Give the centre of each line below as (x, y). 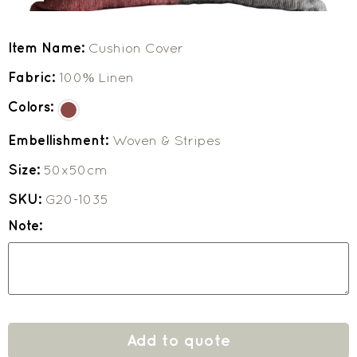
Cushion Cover (136, 47)
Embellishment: (60, 140)
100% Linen (96, 77)
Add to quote (178, 340)
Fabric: (33, 77)
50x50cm (76, 169)
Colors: (33, 106)
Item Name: (48, 47)
